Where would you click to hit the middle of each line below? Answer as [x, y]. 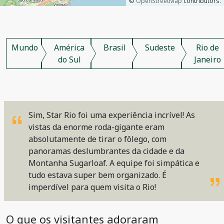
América [69, 47]
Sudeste [160, 47]
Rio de [207, 47]
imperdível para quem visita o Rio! [92, 187]
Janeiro [207, 59]
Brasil [115, 47]
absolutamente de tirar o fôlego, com [97, 139]
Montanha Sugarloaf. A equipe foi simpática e [114, 163]
